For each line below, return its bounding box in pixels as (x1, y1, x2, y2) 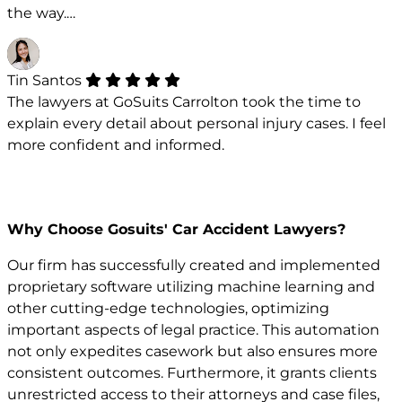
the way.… (7, 4, 75, 22)
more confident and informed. (7, 135, 224, 153)
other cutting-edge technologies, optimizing (7, 299, 329, 317)
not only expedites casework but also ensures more (7, 342, 378, 360)
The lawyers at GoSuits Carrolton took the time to (7, 92, 361, 110)
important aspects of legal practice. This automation (7, 320, 380, 338)
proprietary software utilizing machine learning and (7, 277, 375, 295)
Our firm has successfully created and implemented (7, 256, 380, 274)
